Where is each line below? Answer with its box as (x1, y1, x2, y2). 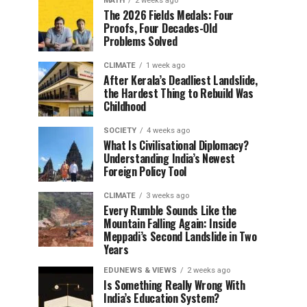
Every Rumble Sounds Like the (103, 201, 237, 219)
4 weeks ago (147, 125, 190, 135)
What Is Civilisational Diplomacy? (103, 136, 249, 153)
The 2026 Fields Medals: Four (103, 6, 234, 23)
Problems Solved (103, 32, 177, 49)
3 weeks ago (146, 191, 189, 200)
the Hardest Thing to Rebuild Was (103, 84, 254, 101)
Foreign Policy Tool (103, 162, 186, 180)
